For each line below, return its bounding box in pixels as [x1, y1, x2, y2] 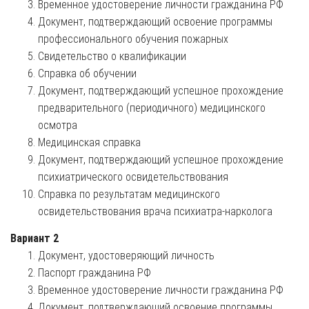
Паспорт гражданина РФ [38, 266, 151, 279]
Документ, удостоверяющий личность [38, 248, 215, 262]
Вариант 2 [10, 231, 59, 245]
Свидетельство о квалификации [38, 49, 186, 63]
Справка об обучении [38, 66, 137, 80]
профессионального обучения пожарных [38, 32, 228, 46]
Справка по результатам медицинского [38, 187, 220, 201]
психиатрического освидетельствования [38, 170, 228, 183]
